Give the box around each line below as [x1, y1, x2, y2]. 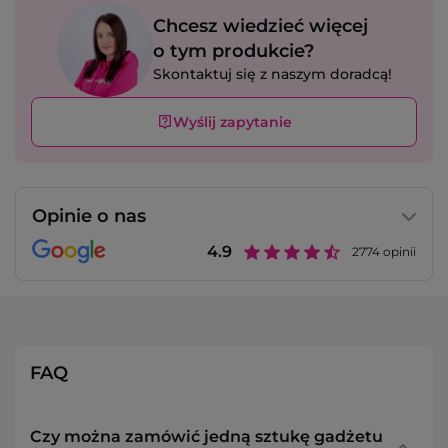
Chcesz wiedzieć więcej [152, 15, 368, 38]
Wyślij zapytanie [172, 113, 292, 132]
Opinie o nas [32, 205, 146, 228]
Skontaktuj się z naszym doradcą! [152, 65, 392, 84]
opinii [380, 244, 416, 260]
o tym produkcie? [152, 40, 314, 63]
